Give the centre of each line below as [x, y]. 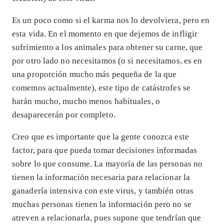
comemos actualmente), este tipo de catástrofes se [101, 88]
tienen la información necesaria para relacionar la [101, 177]
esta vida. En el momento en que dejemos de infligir [105, 34]
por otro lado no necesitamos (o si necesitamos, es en [107, 61]
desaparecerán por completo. [64, 115]
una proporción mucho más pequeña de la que [94, 74]
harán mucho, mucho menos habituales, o [86, 101]
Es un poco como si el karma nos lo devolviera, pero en [111, 20]
